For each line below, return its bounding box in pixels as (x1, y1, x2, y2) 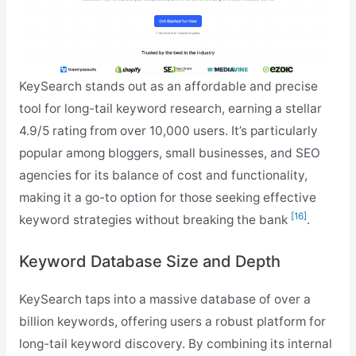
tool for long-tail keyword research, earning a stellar (18, 100, 322, 116)
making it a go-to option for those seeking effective (18, 189, 316, 205)
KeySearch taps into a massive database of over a (18, 292, 311, 308)
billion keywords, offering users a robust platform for (18, 314, 326, 330)
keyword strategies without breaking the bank (18, 211, 291, 227)
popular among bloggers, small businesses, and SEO (18, 145, 320, 161)
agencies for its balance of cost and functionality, (18, 167, 308, 183)
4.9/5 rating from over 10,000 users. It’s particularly (18, 122, 318, 138)
